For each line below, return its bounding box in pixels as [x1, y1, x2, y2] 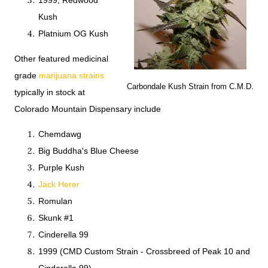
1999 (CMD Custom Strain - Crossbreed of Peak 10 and [38, 246, 250, 257]
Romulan [38, 196, 72, 206]
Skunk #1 [38, 213, 74, 223]
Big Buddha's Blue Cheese [38, 146, 139, 156]
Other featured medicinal [14, 54, 108, 64]
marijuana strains [39, 71, 104, 81]
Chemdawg [38, 129, 81, 139]
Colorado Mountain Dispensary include [14, 104, 163, 114]
